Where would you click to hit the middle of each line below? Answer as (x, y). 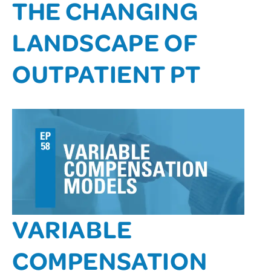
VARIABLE (72, 228)
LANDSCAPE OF (105, 41)
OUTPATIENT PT (106, 73)
